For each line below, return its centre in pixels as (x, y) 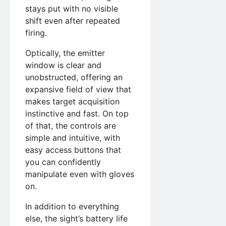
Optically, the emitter (65, 53)
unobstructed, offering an (74, 77)
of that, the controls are (71, 125)
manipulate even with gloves (80, 174)
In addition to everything (72, 206)
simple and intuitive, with (73, 137)
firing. (36, 33)
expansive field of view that (78, 89)
